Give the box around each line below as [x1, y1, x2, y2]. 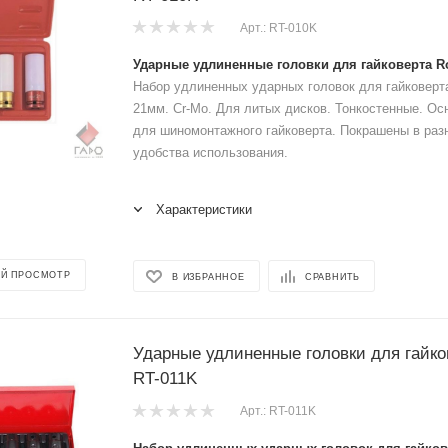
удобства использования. [133, 145, 288, 160]
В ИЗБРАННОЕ [172, 271, 245, 282]
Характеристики [156, 202, 252, 217]
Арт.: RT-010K [240, 20, 317, 35]
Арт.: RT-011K [240, 404, 316, 419]
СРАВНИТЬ [304, 271, 361, 282]
